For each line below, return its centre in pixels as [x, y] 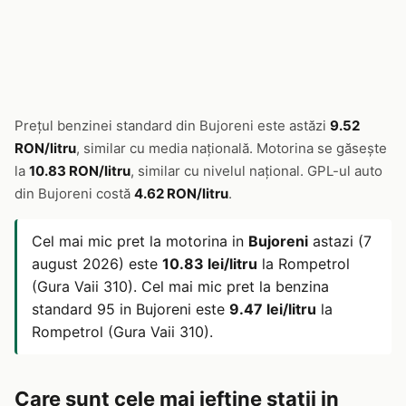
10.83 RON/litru [80, 171]
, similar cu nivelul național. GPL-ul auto [256, 171]
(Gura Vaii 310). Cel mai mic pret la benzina [180, 286]
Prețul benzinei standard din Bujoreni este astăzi [172, 126]
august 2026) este [97, 264]
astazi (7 [340, 241]
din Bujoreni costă [74, 193]
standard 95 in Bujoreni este [130, 309]
